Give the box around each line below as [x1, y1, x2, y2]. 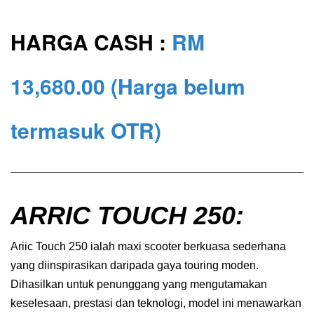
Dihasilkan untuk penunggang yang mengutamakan [11, 278, 267, 290]
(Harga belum [111, 70, 245, 101]
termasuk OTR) [11, 114, 161, 145]
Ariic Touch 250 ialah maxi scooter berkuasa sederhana [11, 240, 286, 252]
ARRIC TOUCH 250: [11, 200, 244, 230]
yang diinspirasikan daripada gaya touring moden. [11, 259, 259, 271]
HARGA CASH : [11, 26, 172, 57]
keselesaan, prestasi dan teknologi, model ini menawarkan [11, 296, 301, 309]
